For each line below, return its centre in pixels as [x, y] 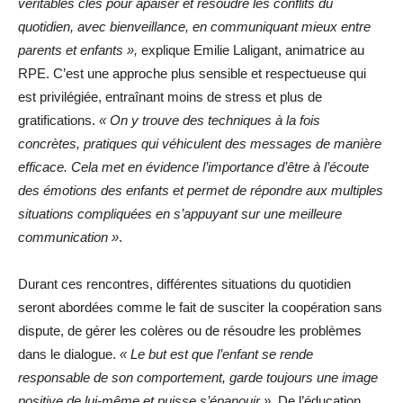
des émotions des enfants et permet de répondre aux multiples [201, 190]
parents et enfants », [78, 49]
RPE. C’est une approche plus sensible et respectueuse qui [192, 73]
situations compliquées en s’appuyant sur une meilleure [180, 213]
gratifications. [58, 120]
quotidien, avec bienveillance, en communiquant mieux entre [194, 26]
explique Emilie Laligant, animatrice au [251, 49]
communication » [68, 237]
